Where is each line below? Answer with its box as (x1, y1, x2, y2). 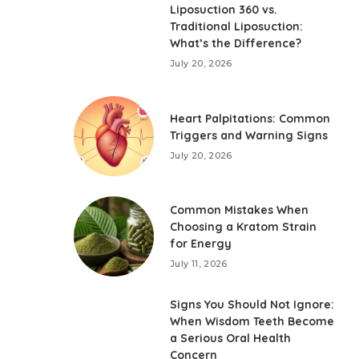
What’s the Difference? (170, 36, 302, 51)
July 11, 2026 (170, 258, 228, 270)
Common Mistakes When (170, 203, 309, 218)
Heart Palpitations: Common (170, 111, 331, 126)
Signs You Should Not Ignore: (170, 297, 335, 313)
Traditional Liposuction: (170, 19, 304, 34)
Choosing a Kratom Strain (170, 220, 317, 235)
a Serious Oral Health (170, 331, 292, 346)
